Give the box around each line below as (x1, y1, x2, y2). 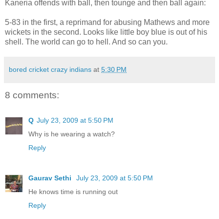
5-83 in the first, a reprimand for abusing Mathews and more (5, 18, 210, 26)
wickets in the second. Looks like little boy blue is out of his (5, 27, 207, 36)
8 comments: (5, 89, 59, 100)
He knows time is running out (28, 187, 118, 196)
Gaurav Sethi (28, 174, 73, 182)
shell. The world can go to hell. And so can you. (5, 37, 168, 46)
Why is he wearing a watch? (28, 130, 115, 138)
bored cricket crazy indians (9, 65, 91, 73)
